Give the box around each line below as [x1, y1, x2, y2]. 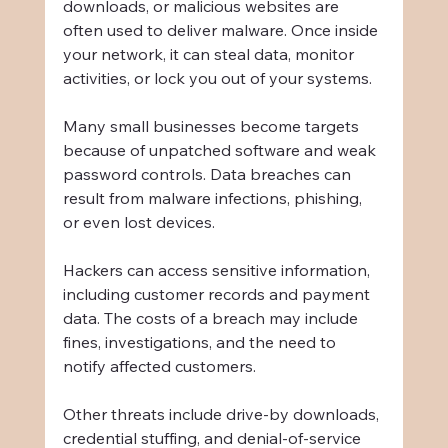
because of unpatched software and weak [62, 139, 380, 160]
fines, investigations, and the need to [62, 331, 340, 352]
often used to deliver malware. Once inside [62, 19, 382, 40]
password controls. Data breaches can [62, 163, 355, 184]
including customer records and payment [62, 283, 374, 304]
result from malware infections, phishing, [62, 187, 366, 208]
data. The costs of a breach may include [62, 307, 362, 328]
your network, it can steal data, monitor [62, 43, 358, 64]
